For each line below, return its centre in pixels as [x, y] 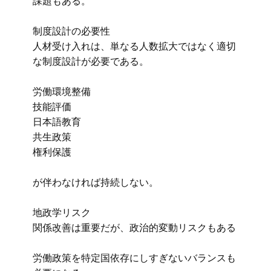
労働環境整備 [62, 91]
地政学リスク [62, 212]
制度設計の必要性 [71, 31]
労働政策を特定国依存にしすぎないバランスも [134, 258]
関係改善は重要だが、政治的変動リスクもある [134, 227]
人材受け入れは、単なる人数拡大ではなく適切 [134, 46]
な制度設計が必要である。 [91, 61]
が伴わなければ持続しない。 [96, 182]
